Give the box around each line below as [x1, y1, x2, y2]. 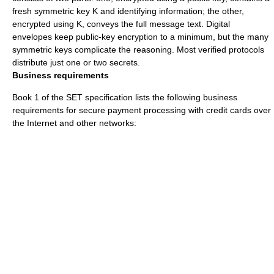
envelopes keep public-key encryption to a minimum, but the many [12, 32, 268, 42]
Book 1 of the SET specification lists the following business [12, 92, 237, 102]
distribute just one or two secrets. [12, 57, 140, 67]
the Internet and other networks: [12, 118, 136, 128]
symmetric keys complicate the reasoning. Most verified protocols [12, 45, 264, 54]
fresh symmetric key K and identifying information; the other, [12, 6, 244, 16]
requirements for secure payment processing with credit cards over [12, 105, 271, 115]
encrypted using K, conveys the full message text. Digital [12, 19, 230, 29]
